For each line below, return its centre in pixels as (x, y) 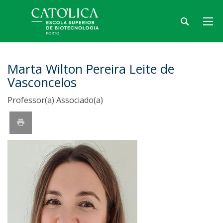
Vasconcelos (42, 82)
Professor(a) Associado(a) (55, 100)
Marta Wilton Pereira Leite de (91, 69)
